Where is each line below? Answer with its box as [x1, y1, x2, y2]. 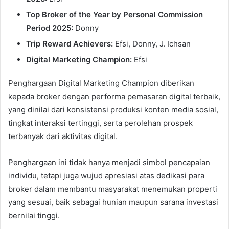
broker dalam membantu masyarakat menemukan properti [8, 184, 217, 194]
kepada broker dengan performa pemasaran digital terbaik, [8, 91, 220, 101]
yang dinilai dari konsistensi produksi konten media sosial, [8, 104, 218, 114]
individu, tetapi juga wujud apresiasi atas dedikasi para [8, 170, 204, 180]
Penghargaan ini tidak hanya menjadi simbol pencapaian [8, 157, 210, 167]
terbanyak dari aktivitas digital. [8, 131, 118, 141]
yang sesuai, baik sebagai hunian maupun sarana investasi [8, 197, 218, 207]
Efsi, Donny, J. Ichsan [113, 38, 191, 49]
